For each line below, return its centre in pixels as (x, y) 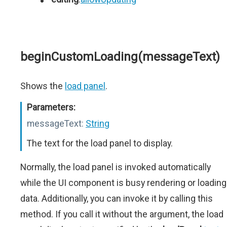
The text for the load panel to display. (100, 143)
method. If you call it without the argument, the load (122, 214)
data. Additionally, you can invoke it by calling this (117, 198)
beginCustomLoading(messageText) (120, 57)
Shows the (43, 86)
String (98, 123)
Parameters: (51, 107)
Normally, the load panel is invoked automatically (116, 167)
